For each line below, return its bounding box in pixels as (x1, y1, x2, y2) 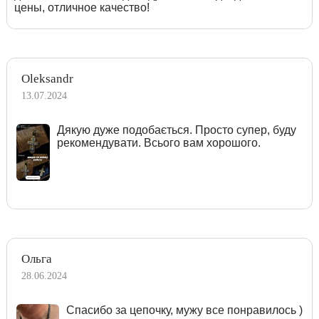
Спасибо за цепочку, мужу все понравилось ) (66, 303, 303, 316)
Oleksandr (21, 71, 73, 85)
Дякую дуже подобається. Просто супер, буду (56, 123, 296, 136)
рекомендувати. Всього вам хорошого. (56, 136, 261, 149)
